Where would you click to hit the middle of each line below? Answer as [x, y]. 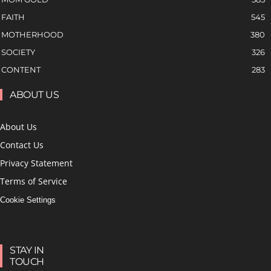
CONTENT [21, 69]
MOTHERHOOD [32, 34]
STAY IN [27, 250]
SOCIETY [18, 52]
